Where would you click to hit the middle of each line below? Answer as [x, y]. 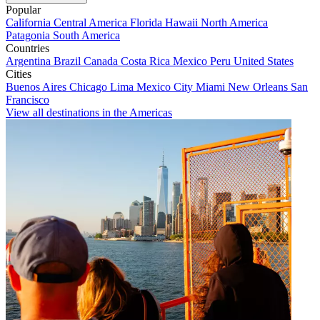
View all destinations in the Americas [89, 113]
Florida [147, 23]
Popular [23, 10]
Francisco [27, 100]
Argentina [30, 61]
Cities [19, 74]
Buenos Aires [37, 87]
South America [86, 36]
